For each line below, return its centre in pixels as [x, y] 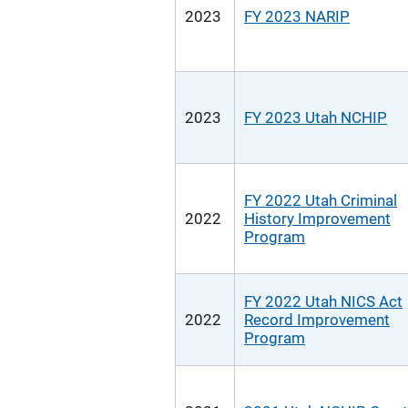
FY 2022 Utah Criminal [321, 200]
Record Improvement [317, 320]
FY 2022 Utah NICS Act [323, 301]
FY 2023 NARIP [297, 16]
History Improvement [317, 219]
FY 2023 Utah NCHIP [316, 117]
